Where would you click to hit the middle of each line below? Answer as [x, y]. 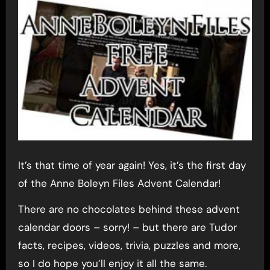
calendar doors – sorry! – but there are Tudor [127, 227]
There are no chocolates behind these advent [129, 209]
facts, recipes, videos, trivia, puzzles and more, [129, 245]
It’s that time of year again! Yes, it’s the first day [132, 165]
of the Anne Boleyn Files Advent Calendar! [119, 183]
